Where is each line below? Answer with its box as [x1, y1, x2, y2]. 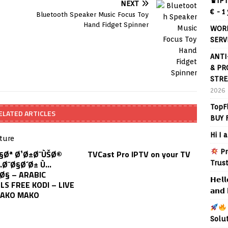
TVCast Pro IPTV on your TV [88, 148, 191, 160]
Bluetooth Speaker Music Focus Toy [36, 11, 149, 18]
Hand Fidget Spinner [83, 21, 149, 28]
